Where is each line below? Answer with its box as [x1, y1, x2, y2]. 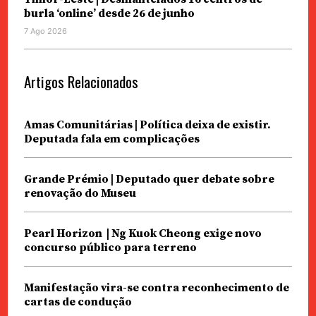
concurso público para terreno [23, 241, 199, 255]
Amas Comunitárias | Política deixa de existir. [23, 118, 271, 133]
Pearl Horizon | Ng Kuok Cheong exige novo [23, 226, 262, 241]
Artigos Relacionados [23, 71, 138, 93]
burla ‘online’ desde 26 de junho [23, 6, 195, 21]
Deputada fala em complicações [23, 132, 200, 147]
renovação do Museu [23, 186, 136, 201]
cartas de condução [23, 295, 132, 310]
